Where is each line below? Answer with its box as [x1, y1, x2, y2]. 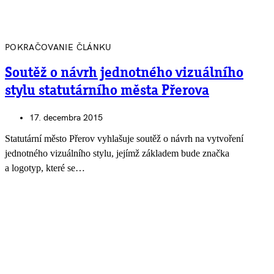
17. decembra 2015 [29, 113, 103, 124]
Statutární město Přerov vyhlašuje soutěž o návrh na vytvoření [5, 133, 243, 144]
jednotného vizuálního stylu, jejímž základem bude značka [5, 148, 229, 159]
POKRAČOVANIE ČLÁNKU [5, 42, 112, 53]
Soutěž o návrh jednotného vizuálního [5, 66, 243, 81]
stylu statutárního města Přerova [5, 84, 209, 99]
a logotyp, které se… [5, 163, 85, 174]
